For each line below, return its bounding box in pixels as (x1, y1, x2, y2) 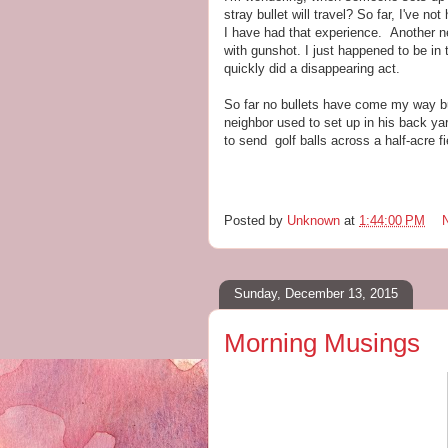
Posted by (224, 212, 287, 228)
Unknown (287, 212, 340, 228)
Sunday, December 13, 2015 (234, 286, 398, 302)
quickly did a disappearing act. (224, 60, 400, 76)
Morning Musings (224, 327, 420, 358)
